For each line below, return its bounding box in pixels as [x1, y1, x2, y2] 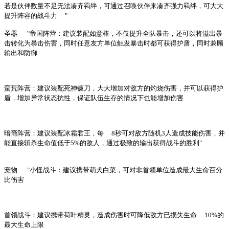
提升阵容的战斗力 [4, 11, 57, 19]
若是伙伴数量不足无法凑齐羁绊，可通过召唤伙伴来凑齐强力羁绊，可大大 [4, 2, 223, 10]
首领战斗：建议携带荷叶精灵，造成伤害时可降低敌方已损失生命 [4, 211, 197, 219]
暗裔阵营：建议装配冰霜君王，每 [4, 129, 104, 137]
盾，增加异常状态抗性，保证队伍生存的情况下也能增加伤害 [4, 94, 184, 102]
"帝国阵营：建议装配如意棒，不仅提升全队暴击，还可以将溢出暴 [27, 29, 222, 37]
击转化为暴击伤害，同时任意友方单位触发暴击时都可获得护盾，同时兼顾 [4, 39, 223, 47]
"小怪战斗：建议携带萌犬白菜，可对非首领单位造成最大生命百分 [27, 166, 222, 174]
